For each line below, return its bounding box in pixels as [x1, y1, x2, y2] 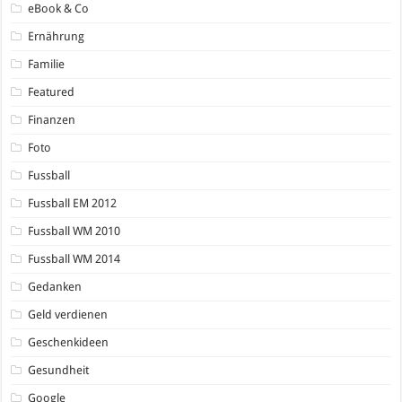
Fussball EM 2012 [28, 196, 118, 210]
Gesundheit [28, 363, 90, 377]
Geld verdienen [28, 307, 109, 321]
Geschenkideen [28, 335, 109, 349]
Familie [28, 57, 66, 71]
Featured [28, 84, 75, 99]
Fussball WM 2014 [28, 251, 121, 266]
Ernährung [28, 29, 85, 43]
